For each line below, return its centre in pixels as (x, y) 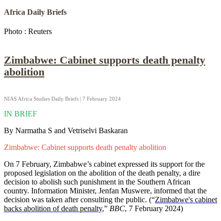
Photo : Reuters (28, 31)
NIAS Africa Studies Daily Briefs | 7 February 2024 (62, 99)
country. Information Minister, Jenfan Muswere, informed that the (105, 191)
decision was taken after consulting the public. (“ (79, 200)
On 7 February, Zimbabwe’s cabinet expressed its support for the (104, 164)
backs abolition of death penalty (53, 209)
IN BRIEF (20, 114)
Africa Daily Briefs (35, 12)
